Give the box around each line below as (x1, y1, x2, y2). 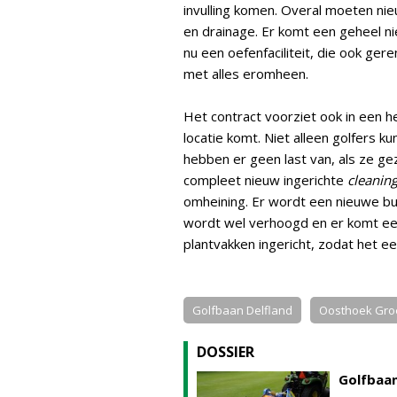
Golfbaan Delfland (192, 302, 292, 318)
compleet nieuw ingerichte (183, 171, 347, 189)
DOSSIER (197, 342, 254, 362)
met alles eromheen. (183, 65, 308, 82)
